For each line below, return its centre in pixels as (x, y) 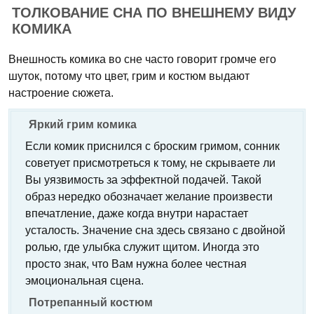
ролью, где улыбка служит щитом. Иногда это (142, 247)
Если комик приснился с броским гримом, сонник (152, 146)
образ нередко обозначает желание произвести (149, 197)
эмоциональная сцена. (84, 281)
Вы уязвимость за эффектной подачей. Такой (143, 180)
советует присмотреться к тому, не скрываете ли (150, 163)
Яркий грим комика (83, 124)
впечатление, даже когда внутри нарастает (137, 213)
